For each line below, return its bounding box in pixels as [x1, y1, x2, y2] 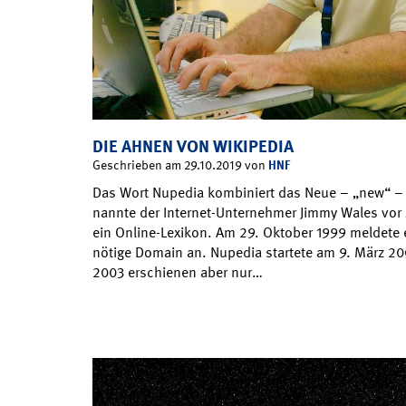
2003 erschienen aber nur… [92, 263, 263, 282]
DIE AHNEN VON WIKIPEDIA [92, 135, 294, 158]
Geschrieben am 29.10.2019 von [92, 157, 268, 173]
